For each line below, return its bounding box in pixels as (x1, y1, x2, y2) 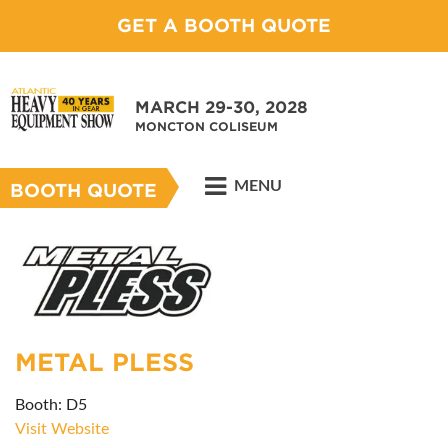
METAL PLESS (15, 347, 194, 377)
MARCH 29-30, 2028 (135, 98, 308, 117)
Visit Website (15, 420, 109, 437)
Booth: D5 (15, 396, 87, 413)
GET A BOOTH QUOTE (117, 15, 331, 36)
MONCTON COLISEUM (135, 119, 278, 134)
